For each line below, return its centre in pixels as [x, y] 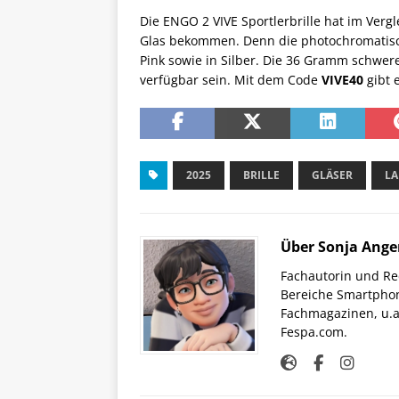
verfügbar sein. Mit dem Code [231, 80]
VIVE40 [342, 80]
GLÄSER [332, 175]
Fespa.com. [314, 332]
